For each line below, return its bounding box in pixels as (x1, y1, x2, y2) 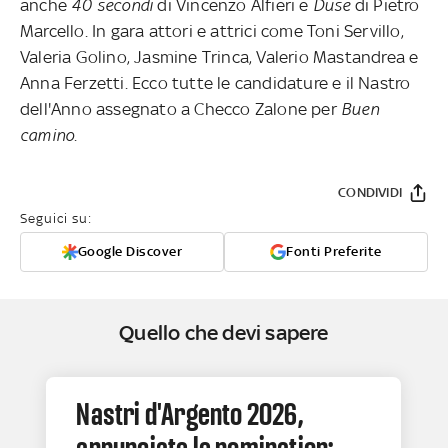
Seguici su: (20, 211, 92, 227)
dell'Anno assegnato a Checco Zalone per (20, 99, 342, 120)
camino (20, 125, 75, 146)
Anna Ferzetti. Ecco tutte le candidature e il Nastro (20, 73, 411, 94)
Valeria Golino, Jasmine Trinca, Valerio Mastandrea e (20, 47, 419, 68)
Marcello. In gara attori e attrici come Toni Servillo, (20, 21, 404, 42)
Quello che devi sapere (119, 320, 329, 346)
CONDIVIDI (338, 185, 402, 201)
